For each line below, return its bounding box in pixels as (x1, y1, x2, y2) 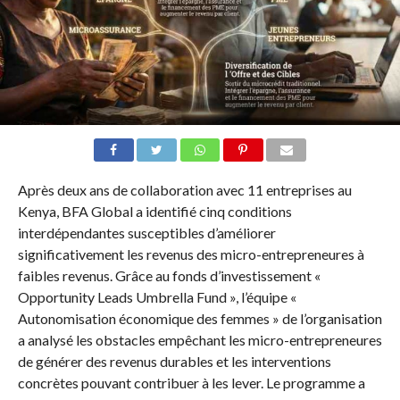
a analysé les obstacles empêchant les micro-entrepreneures (17, 330, 382, 348)
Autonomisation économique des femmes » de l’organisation (17, 309, 382, 327)
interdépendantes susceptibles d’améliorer (17, 223, 276, 241)
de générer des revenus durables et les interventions (17, 352, 331, 370)
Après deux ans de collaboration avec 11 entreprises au (17, 180, 352, 198)
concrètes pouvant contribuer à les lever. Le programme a (17, 373, 365, 391)
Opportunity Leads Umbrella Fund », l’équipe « (17, 287, 296, 305)
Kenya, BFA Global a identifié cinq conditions (17, 202, 292, 220)
